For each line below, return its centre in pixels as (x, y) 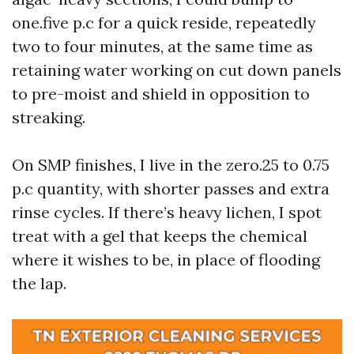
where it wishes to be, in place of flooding (166, 260)
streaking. (49, 117)
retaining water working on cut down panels (177, 70)
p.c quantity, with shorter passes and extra (171, 188)
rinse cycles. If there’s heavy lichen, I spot (167, 212)
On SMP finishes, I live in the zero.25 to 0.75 (171, 165)
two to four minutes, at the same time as (162, 46)
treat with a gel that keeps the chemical (160, 236)
